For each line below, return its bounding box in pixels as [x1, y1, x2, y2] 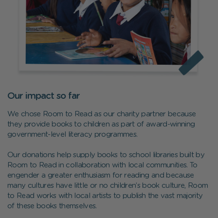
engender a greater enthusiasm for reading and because [7, 172, 194, 180]
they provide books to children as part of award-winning [7, 121, 195, 128]
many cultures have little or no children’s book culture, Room [7, 182, 208, 190]
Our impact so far [7, 91, 80, 101]
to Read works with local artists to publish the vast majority [7, 192, 203, 200]
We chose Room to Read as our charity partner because [7, 110, 196, 118]
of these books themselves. [7, 202, 97, 210]
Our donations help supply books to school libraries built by [7, 151, 205, 159]
